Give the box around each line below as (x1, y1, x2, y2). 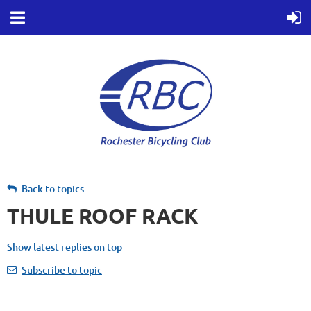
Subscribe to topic (22, 263, 102, 276)
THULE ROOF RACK (7, 203, 199, 228)
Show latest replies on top (7, 240, 122, 253)
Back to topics (22, 182, 84, 195)
